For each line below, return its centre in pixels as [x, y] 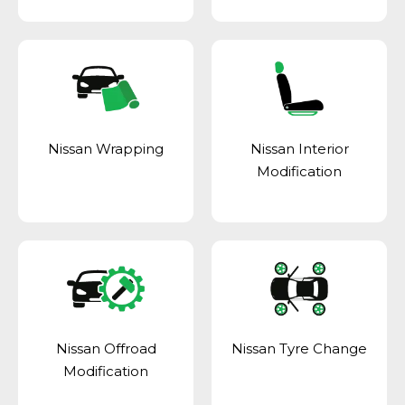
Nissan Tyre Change [299, 349]
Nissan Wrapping [106, 148]
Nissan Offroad [106, 349]
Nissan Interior [299, 148]
